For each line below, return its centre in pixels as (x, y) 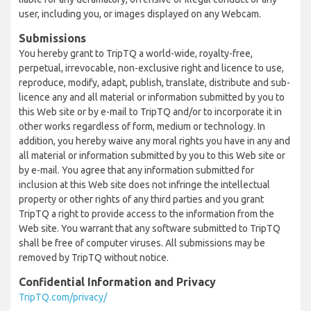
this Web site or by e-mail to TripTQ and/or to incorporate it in (150, 112)
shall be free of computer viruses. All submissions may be (142, 243)
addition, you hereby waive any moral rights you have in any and (154, 141)
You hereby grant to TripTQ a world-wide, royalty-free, (136, 53)
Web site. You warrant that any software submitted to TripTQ (150, 228)
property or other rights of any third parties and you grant (141, 199)
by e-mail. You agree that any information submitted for (136, 170)
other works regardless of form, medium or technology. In (142, 126)
